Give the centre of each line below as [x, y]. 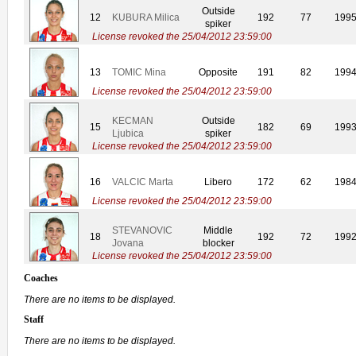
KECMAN [133, 121]
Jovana [128, 244]
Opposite [218, 73]
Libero [218, 182]
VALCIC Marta [143, 182]
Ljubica [128, 134]
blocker [218, 244]
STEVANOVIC [142, 231]
